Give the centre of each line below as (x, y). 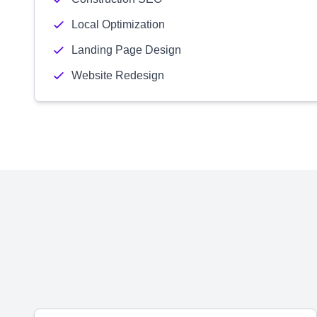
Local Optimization (118, 24)
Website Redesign (118, 75)
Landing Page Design (126, 50)
